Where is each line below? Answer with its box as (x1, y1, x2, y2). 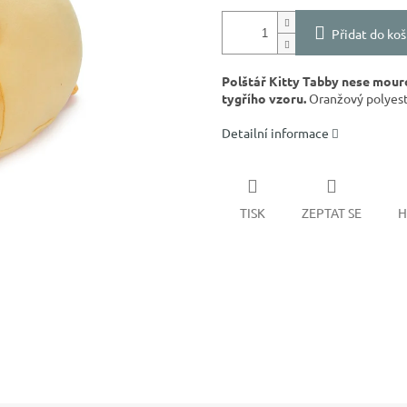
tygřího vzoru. (222, 90, 306, 107)
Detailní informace (222, 124, 329, 142)
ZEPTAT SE (302, 203, 362, 221)
